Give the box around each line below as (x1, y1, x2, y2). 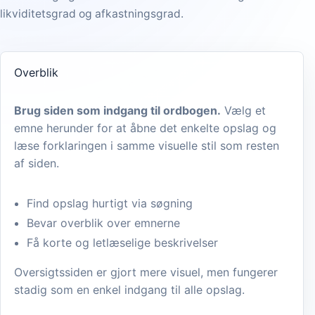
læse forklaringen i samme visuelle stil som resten (14, 139, 280, 153)
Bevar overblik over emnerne (27, 216, 181, 231)
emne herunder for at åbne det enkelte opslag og (14, 121, 277, 136)
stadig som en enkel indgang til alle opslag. (14, 283, 245, 297)
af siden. (14, 156, 60, 171)
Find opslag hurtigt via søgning (27, 196, 193, 211)
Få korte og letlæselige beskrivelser (27, 236, 219, 250)
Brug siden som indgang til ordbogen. (14, 103, 221, 118)
